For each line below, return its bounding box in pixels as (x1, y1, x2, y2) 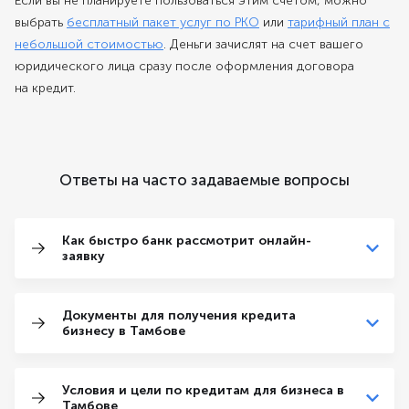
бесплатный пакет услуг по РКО (67, 15, 259, 30)
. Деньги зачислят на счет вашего (163, 37, 363, 52)
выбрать (15, 15, 67, 30)
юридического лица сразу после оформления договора (15, 58, 354, 74)
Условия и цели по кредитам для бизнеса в (62, 383, 344, 398)
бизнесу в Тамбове (62, 323, 185, 339)
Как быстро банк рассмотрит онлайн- (62, 233, 311, 248)
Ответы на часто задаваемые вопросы (59, 171, 350, 189)
